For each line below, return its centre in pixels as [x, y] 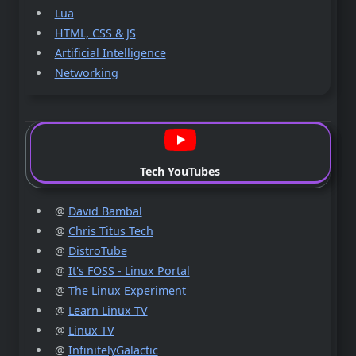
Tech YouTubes [180, 172]
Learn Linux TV [108, 311]
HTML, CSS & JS [95, 33]
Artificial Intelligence [110, 53]
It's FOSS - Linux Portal [129, 271]
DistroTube [97, 251]
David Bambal [105, 211]
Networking [86, 73]
